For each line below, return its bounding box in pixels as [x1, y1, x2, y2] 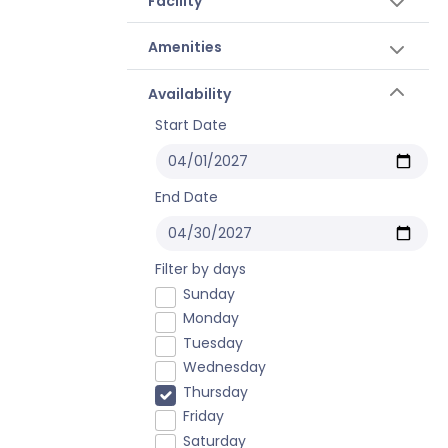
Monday [182, 308, 239, 328]
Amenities [147, 37, 222, 57]
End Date [154, 187, 218, 207]
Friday [182, 406, 224, 426]
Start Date [154, 115, 227, 135]
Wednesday [182, 357, 266, 377]
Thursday [182, 381, 248, 402]
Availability [147, 83, 231, 104]
